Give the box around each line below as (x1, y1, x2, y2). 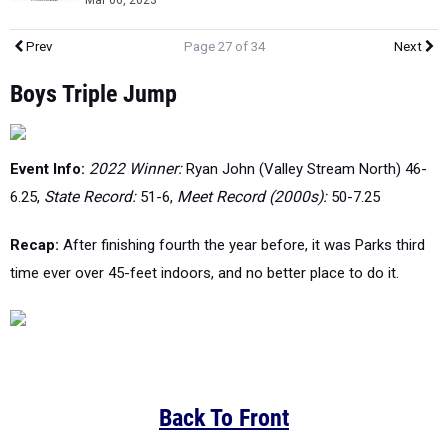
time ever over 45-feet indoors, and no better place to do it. (10, 264, 399, 282)
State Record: (44, 188, 136, 206)
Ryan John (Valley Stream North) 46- (182, 160, 427, 178)
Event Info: (10, 160, 89, 178)
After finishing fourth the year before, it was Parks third (59, 236, 425, 254)
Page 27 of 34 (183, 39, 265, 54)
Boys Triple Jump (10, 80, 177, 108)
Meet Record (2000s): (177, 188, 327, 206)
